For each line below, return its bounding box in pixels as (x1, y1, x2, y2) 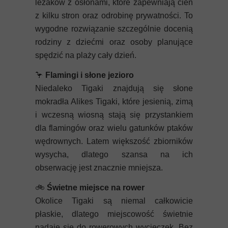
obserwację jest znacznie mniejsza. (35, 163, 163, 172)
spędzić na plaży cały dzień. (35, 51, 136, 60)
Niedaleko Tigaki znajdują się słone (35, 84, 193, 93)
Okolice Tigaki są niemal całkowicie (35, 196, 193, 205)
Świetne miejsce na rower (47, 183, 145, 192)
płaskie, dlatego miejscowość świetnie (35, 210, 193, 218)
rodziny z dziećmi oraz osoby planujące (35, 38, 193, 46)
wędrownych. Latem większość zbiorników (35, 137, 193, 146)
